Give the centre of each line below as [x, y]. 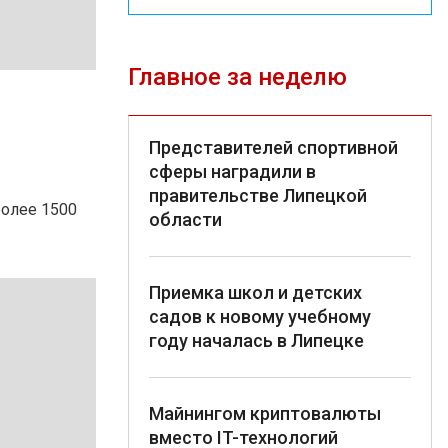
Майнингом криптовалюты [265, 413]
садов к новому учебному [260, 316]
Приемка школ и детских [255, 292]
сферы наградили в [232, 171]
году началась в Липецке [256, 340]
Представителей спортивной [273, 147]
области [185, 219]
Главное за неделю [237, 76]
